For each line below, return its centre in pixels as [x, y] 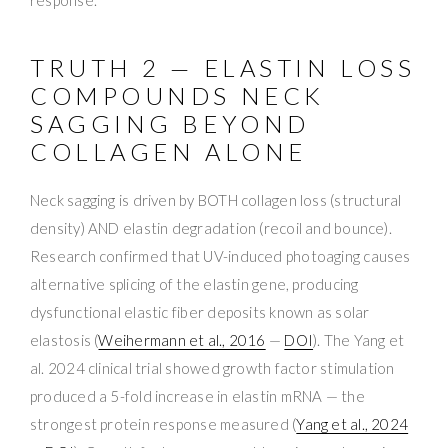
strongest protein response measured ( [163, 424]
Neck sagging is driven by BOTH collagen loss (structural [216, 200]
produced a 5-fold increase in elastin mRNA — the [197, 396]
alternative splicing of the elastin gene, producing [194, 284]
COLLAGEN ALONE [168, 152]
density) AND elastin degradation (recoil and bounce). [211, 228]
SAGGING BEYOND [170, 124]
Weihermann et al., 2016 [182, 340]
